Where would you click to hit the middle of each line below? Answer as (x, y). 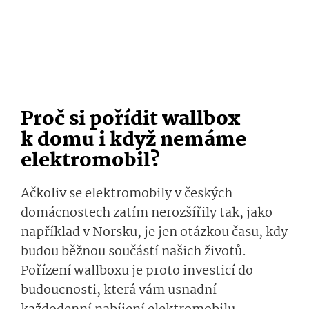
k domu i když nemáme (133, 141)
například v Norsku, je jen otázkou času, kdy (154, 233)
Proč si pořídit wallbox (130, 120)
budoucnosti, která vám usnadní (119, 291)
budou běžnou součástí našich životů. (133, 252)
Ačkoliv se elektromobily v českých (127, 194)
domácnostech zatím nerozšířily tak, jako (147, 213)
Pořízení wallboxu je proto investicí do (137, 271)
